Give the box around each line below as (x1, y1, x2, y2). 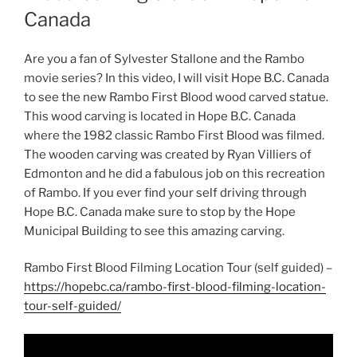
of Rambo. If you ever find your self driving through (24, 185, 307, 200)
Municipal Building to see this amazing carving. (24, 223, 284, 238)
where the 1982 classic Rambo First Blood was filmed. (24, 127, 324, 143)
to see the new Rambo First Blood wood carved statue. (24, 89, 328, 104)
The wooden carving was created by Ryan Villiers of (24, 147, 312, 162)
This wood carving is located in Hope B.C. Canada (24, 108, 296, 124)
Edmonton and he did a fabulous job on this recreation (24, 166, 325, 181)
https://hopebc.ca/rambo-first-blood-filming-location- (24, 280, 326, 295)
